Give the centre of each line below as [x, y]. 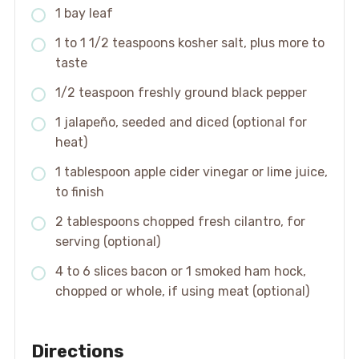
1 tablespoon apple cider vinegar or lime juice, [191, 172]
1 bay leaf [84, 14]
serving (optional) [107, 242]
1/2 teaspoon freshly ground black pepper [181, 93]
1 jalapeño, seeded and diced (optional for [181, 123]
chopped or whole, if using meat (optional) [182, 292]
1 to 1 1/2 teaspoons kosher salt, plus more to [190, 43]
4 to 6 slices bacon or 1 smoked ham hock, [180, 272]
